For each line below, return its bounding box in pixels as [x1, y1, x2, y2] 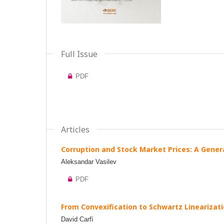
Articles [61, 124, 89, 135]
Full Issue [61, 48, 97, 59]
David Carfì [61, 215, 93, 223]
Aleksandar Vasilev [61, 158, 116, 165]
